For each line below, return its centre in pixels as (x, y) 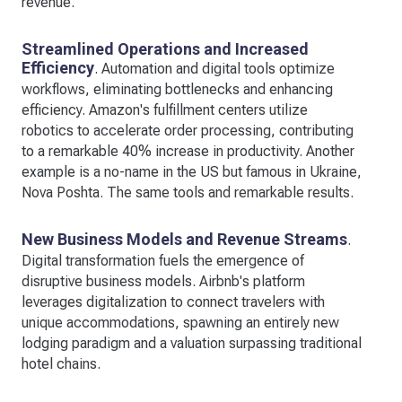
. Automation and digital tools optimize (214, 68)
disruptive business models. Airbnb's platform (163, 281)
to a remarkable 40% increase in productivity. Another (188, 151)
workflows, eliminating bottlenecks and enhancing (177, 89)
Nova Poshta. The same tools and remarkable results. (188, 192)
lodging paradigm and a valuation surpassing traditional (192, 343)
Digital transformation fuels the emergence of (163, 260)
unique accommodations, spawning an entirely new (180, 322)
